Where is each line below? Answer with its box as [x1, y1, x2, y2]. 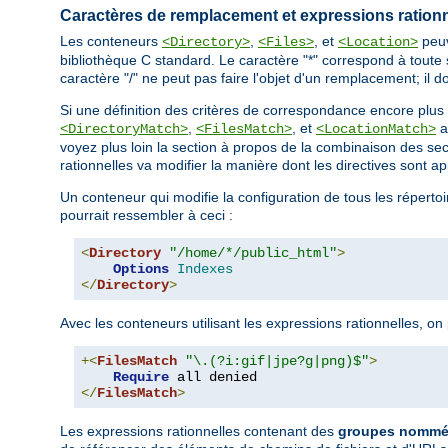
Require [113, 368, 169, 385]
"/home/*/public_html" [169, 244, 337, 261]
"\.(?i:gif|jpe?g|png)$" [185, 352, 369, 369]
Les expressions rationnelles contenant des [60, 422, 338, 439]
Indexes [177, 260, 233, 277]
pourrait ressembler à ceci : [60, 206, 233, 223]
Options [113, 260, 169, 277]
